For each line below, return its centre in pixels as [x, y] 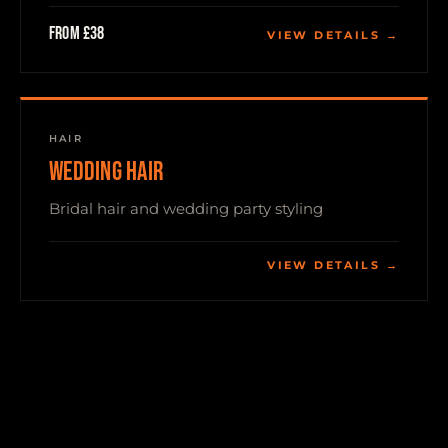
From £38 [77, 33]
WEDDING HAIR [106, 172]
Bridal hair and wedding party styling [186, 208]
